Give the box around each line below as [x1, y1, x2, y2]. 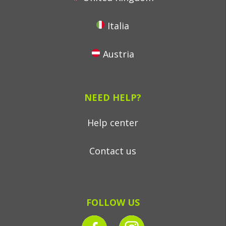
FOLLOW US [86, 196, 140, 208]
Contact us [89, 145, 137, 157]
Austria [102, 48, 134, 60]
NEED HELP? [84, 91, 142, 103]
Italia [107, 20, 130, 32]
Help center [87, 117, 139, 129]
